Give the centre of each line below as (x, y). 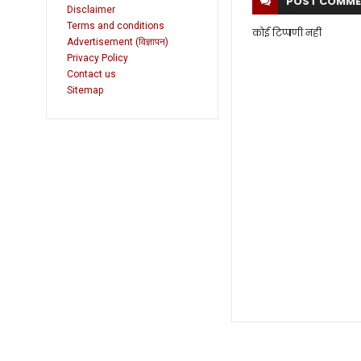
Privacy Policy (98, 58)
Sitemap (85, 90)
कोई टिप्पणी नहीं (287, 33)
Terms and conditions (116, 26)
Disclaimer (91, 10)
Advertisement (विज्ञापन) (118, 42)
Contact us (91, 74)
